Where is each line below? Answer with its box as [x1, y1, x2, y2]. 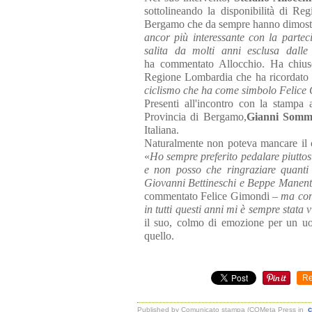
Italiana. [144, 124, 179, 136]
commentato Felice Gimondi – [144, 190, 281, 202]
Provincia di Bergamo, [144, 111, 247, 123]
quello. [144, 230, 174, 242]
